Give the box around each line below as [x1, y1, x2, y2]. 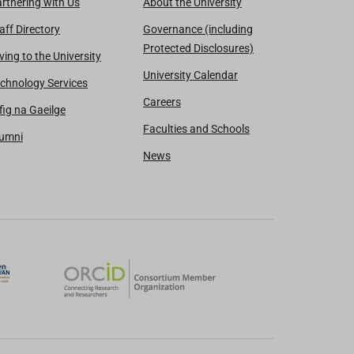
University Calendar [143, 68, 238, 81]
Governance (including [143, 22, 253, 36]
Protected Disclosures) [143, 41, 254, 55]
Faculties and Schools [143, 122, 250, 135]
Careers [143, 95, 181, 108]
